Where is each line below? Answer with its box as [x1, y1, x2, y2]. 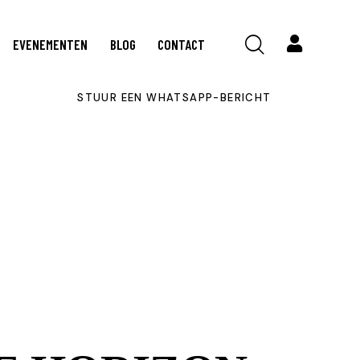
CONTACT [157, 35, 205, 52]
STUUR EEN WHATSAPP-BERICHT [77, 91, 272, 105]
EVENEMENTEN [13, 35, 88, 52]
